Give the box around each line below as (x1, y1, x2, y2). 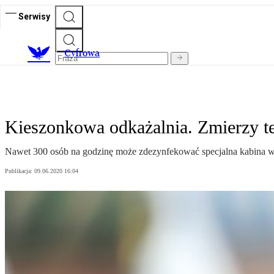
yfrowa (71, 47, 100, 59)
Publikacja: (5, 168, 34, 175)
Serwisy (18, 11, 50, 21)
